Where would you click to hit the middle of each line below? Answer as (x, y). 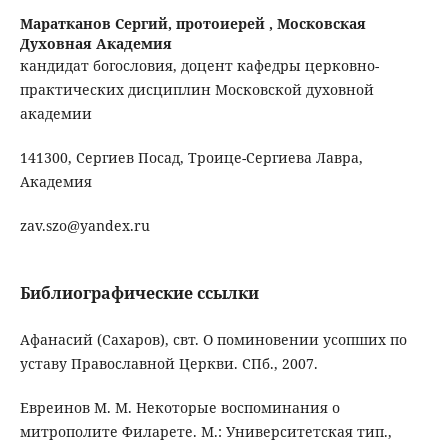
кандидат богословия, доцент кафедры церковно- (199, 66)
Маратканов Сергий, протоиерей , (148, 24)
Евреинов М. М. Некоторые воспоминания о (179, 408)
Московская (321, 24)
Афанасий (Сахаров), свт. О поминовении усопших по (213, 340)
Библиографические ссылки (139, 293)
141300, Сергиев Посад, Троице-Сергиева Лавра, (191, 158)
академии (55, 114)
